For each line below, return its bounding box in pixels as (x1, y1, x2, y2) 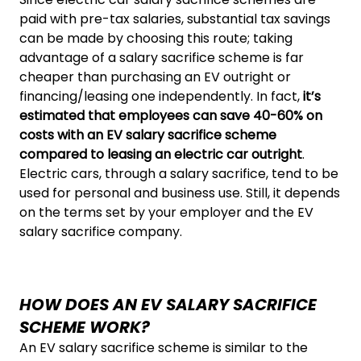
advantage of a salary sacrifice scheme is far (19, 48, 304, 67)
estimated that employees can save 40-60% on (19, 106, 322, 125)
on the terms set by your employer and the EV (19, 203, 313, 222)
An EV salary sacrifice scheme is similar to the (19, 338, 308, 357)
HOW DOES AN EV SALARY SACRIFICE (19, 293, 317, 316)
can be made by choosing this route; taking (19, 29, 293, 48)
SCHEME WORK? (19, 316, 150, 338)
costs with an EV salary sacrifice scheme (19, 126, 276, 144)
